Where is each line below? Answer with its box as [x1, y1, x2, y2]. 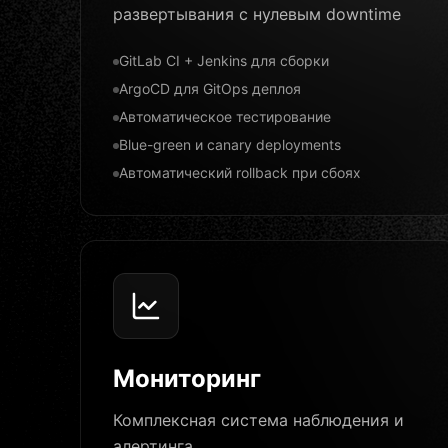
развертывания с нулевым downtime [113, 4, 401, 24]
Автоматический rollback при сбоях [119, 164, 361, 181]
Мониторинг [113, 364, 261, 393]
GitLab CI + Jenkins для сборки [119, 52, 329, 69]
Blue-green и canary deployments [119, 136, 341, 153]
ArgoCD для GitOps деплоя [119, 80, 301, 97]
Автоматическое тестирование [119, 108, 331, 125]
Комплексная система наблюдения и [113, 410, 404, 430]
